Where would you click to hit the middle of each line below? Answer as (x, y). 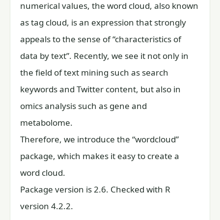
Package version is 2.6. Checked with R (95, 189)
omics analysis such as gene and (83, 106)
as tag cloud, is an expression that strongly (103, 22)
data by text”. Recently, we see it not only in (104, 56)
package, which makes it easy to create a (100, 156)
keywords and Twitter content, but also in (100, 89)
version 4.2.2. (47, 206)
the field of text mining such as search (94, 72)
